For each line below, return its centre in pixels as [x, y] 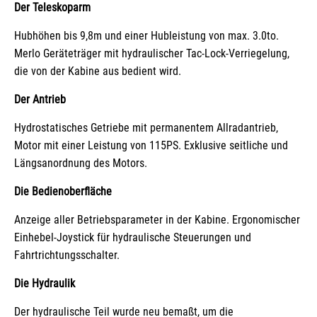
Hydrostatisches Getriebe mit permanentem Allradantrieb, [146, 128]
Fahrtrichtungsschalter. [67, 255]
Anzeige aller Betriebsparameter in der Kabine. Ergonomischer [157, 220]
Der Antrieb [40, 99]
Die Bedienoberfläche [63, 191]
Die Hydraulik [45, 283]
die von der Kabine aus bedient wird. [98, 71]
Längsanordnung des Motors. [81, 163]
